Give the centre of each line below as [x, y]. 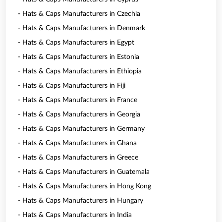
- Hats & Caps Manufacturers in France [78, 100]
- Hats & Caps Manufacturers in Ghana [77, 143]
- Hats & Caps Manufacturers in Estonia [79, 57]
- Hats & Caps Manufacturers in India [75, 215]
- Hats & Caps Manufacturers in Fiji [72, 86]
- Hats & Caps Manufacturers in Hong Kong [84, 186]
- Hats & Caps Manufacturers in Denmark [82, 28]
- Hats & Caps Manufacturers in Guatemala [84, 172]
